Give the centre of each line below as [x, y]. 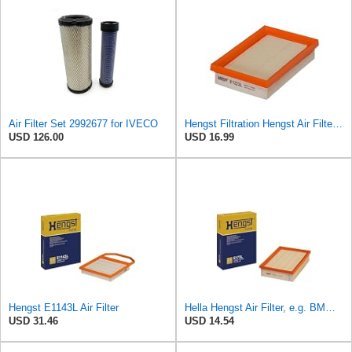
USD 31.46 [33, 321]
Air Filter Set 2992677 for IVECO [83, 123]
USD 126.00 [36, 137]
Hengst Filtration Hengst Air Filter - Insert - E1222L [337, 123]
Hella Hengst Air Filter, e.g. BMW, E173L [330, 307]
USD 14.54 [209, 321]
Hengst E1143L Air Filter [64, 307]
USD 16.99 [209, 137]
